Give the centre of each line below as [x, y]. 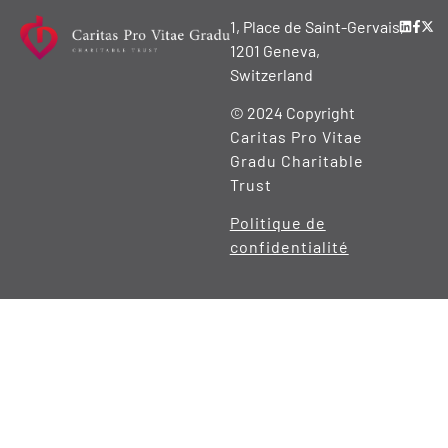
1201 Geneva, [274, 50]
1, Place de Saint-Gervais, [316, 26]
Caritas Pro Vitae [296, 136]
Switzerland [271, 74]
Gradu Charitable [296, 160]
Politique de [277, 223]
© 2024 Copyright [292, 112]
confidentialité [289, 247]
